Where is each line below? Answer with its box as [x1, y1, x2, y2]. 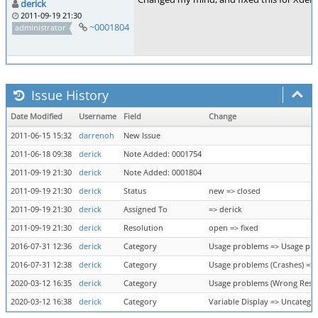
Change [209, 111, 236, 121]
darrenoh [79, 131, 114, 141]
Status [124, 186, 146, 196]
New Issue [124, 131, 160, 141]
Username [79, 111, 116, 121]
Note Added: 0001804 [124, 168, 202, 177]
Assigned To [124, 204, 168, 214]
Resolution [124, 223, 163, 233]
